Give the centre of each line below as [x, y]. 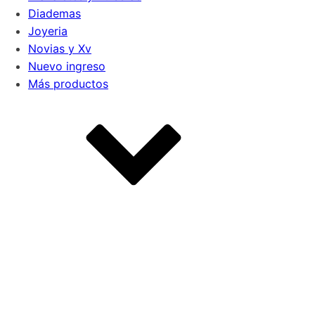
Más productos [68, 84]
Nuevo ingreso [67, 66]
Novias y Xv [60, 49]
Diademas [54, 13]
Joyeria [48, 31]
